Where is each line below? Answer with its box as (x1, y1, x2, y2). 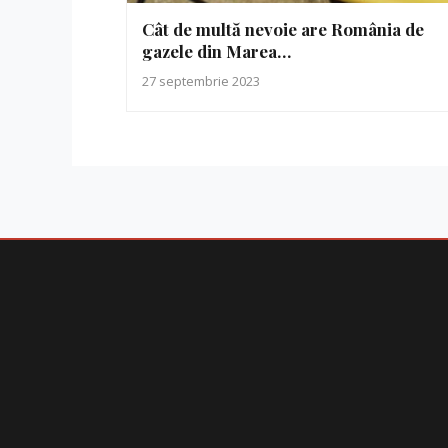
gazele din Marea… (142, 40, 291, 63)
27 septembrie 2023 (142, 72, 260, 91)
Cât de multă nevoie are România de (142, 18, 424, 41)
